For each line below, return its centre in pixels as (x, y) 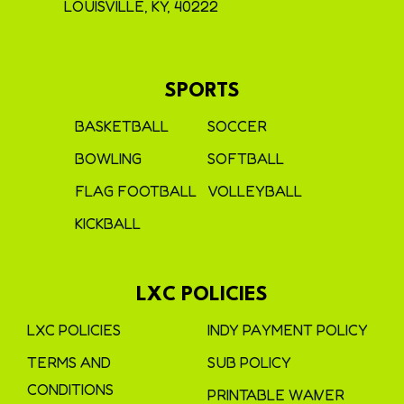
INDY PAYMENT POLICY (288, 331)
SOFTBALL (246, 159)
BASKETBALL (122, 127)
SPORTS (202, 92)
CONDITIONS (70, 390)
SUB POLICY (249, 363)
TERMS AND (69, 363)
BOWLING (108, 159)
